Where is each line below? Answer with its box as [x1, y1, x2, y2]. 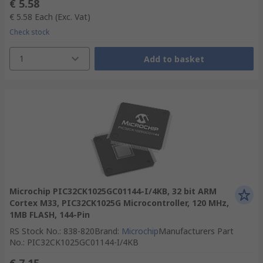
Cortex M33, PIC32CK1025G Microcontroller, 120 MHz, [9, 197, 229, 208]
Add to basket [143, 53, 204, 65]
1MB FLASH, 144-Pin [9, 209, 90, 220]
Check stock [9, 27, 49, 37]
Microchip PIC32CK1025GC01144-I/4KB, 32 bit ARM [9, 186, 217, 197]
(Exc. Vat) [55, 11, 90, 22]
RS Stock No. [9, 225, 59, 237]
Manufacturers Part [159, 225, 234, 237]
